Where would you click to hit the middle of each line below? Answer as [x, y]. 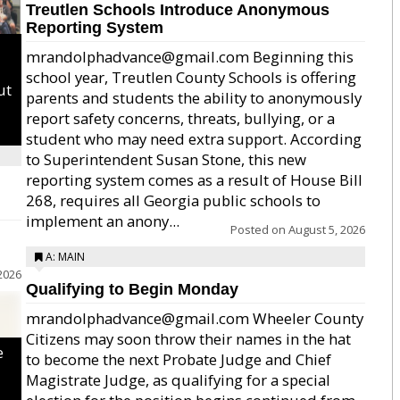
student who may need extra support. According [194, 139]
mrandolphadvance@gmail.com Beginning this [190, 57]
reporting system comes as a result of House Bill [194, 180]
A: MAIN [65, 257]
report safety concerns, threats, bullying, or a [180, 118]
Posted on [259, 229]
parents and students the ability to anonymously [194, 98]
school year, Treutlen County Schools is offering [191, 77]
